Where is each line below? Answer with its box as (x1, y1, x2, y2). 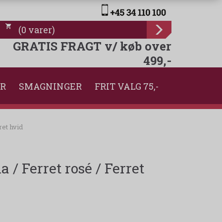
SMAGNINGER (19, 80, 82, 93)
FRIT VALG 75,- (95, 80, 159, 93)
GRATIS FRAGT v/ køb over (13, 38, 171, 54)
